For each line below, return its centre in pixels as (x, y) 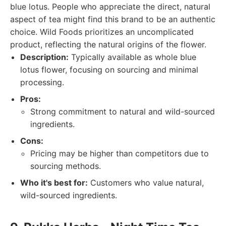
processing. (42, 82)
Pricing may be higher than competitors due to (120, 153)
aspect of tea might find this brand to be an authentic (113, 19)
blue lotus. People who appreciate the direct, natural (110, 7)
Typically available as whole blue (132, 57)
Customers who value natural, (146, 183)
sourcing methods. (66, 166)
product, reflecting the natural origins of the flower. (108, 44)
